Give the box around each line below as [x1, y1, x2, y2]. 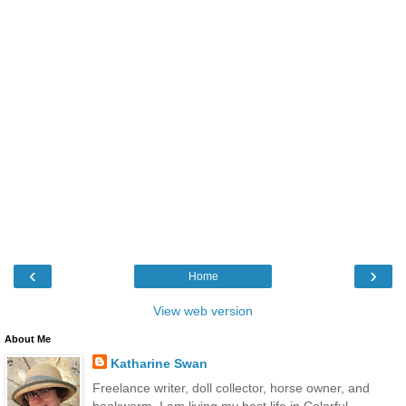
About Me [5, 333, 51, 345]
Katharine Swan [110, 356, 208, 372]
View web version [153, 304, 253, 319]
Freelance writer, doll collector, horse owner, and [92, 381, 370, 396]
